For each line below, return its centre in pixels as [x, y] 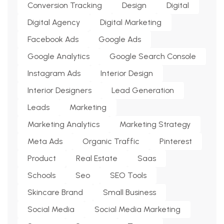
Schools [41, 175]
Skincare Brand [55, 192]
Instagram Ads [54, 73]
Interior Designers [59, 90]
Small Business [129, 192]
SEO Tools [128, 175]
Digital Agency [54, 22]
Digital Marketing [131, 22]
